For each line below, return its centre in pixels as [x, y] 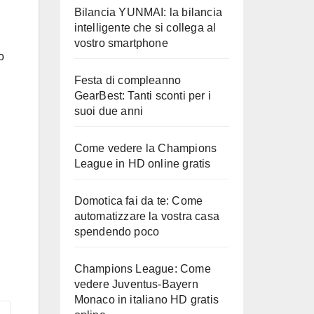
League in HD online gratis [142, 164]
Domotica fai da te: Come [138, 201]
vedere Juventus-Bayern [136, 284]
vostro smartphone [121, 43]
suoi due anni [109, 111]
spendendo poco [117, 232]
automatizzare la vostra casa [147, 216]
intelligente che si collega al [145, 28]
